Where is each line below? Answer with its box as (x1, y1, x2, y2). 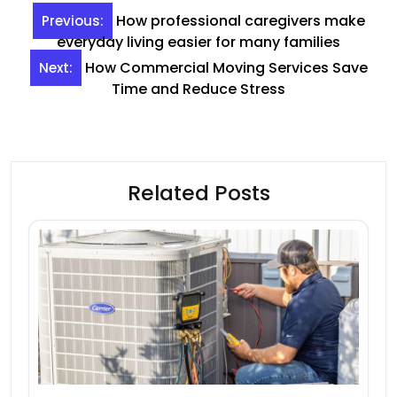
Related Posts (127, 178, 270, 208)
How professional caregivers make (115, 11, 365, 32)
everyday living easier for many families (57, 32, 340, 53)
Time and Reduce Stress (112, 79, 285, 100)
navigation (10, 32, 134, 64)
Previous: (41, 12, 104, 31)
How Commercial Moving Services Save (84, 58, 368, 79)
